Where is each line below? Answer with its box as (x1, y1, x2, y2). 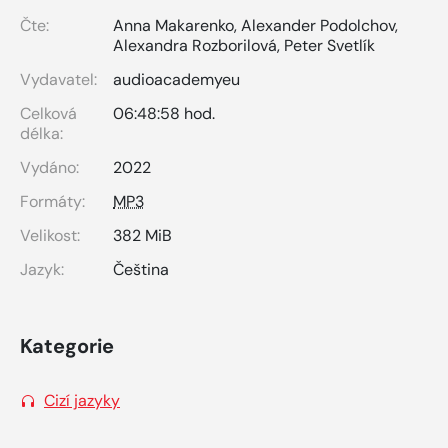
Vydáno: (20, 156, 79, 178)
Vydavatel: (20, 68, 97, 90)
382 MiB (113, 224, 172, 246)
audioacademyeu (113, 68, 240, 90)
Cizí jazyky (44, 389, 120, 411)
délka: (20, 122, 63, 144)
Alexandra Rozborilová (113, 34, 277, 56)
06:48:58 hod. (113, 102, 215, 124)
